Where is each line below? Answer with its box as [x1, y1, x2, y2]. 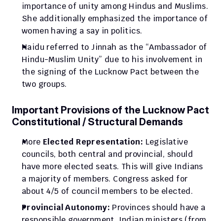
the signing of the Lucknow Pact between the [22, 67, 199, 77]
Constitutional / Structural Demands [12, 116, 183, 128]
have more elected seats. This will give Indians [22, 161, 203, 172]
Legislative [143, 137, 188, 147]
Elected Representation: [40, 137, 144, 147]
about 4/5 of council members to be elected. [22, 186, 193, 196]
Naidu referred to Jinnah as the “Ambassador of [22, 42, 207, 52]
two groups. [22, 79, 67, 89]
